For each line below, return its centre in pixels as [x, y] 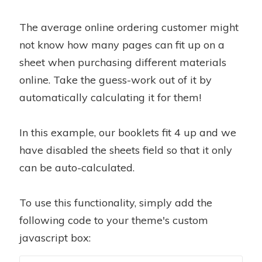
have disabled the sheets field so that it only [126, 150]
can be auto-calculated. [77, 167]
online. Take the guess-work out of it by [116, 80]
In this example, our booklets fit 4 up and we [128, 132]
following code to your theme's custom [114, 220]
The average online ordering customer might [129, 27]
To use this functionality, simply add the [116, 202]
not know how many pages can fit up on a [122, 44]
